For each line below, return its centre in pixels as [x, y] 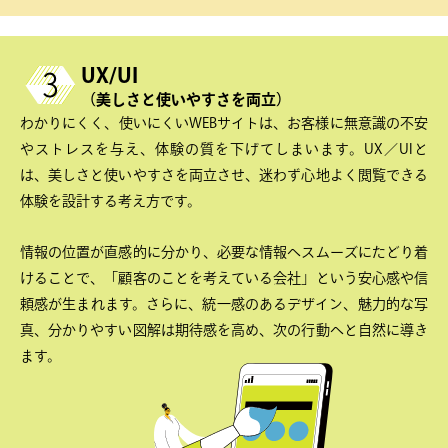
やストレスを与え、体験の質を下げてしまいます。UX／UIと [224, 149]
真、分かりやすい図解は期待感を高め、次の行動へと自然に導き [224, 329]
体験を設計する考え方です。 [110, 201]
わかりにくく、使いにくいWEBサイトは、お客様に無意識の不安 [224, 123]
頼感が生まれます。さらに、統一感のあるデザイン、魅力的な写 [224, 303]
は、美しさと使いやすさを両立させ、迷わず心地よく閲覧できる [224, 175]
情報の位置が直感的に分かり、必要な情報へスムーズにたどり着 [224, 251]
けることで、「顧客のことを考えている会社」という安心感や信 [224, 277]
